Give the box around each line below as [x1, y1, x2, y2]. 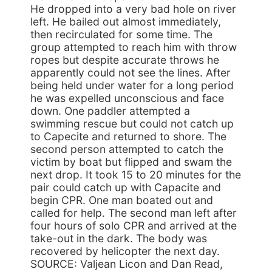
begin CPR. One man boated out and [30, 194, 213, 206]
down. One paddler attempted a [30, 104, 190, 117]
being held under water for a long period [30, 79, 234, 92]
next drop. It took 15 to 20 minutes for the [30, 168, 241, 181]
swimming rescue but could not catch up [30, 117, 234, 130]
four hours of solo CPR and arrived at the [30, 219, 237, 232]
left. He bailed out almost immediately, [30, 15, 221, 28]
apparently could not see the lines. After [30, 66, 231, 79]
